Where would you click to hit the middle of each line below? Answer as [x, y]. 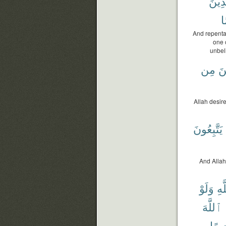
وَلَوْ [207, 188]
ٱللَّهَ [212, 207]
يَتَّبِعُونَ [208, 128]
